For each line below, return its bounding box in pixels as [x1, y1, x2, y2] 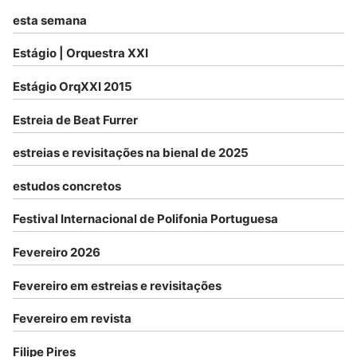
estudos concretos [13, 178, 121, 194]
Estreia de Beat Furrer [13, 112, 138, 127]
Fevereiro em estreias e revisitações [13, 277, 222, 293]
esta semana [13, 12, 87, 28]
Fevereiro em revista [13, 311, 131, 327]
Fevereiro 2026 [13, 244, 100, 260]
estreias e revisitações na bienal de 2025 [13, 145, 249, 161]
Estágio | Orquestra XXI [13, 45, 148, 61]
